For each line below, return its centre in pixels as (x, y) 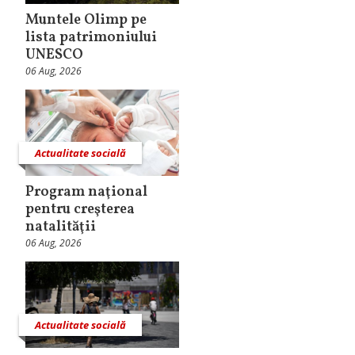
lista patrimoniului (91, 37)
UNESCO (54, 55)
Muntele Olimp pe (86, 20)
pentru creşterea (80, 209)
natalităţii (61, 227)
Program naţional (86, 192)
